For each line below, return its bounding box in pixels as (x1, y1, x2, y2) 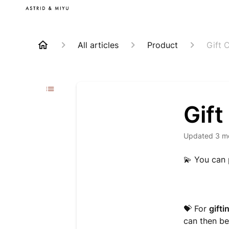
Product (147, 40, 178, 50)
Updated (189, 131, 214, 140)
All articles (78, 40, 119, 50)
